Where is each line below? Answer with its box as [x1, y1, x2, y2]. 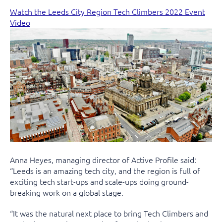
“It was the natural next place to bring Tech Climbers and [10, 208, 208, 219]
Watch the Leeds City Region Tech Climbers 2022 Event [10, 6, 205, 17]
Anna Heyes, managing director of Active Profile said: [10, 154, 196, 166]
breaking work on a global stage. [10, 187, 123, 198]
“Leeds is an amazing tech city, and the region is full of [10, 165, 200, 176]
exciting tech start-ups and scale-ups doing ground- [10, 176, 189, 187]
